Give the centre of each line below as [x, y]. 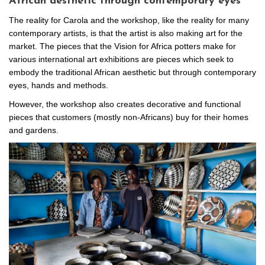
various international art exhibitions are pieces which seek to [121, 59]
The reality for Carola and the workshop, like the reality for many [129, 20]
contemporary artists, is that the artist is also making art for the [126, 33]
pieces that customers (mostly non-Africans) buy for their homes [129, 117]
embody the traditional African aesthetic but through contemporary [132, 72]
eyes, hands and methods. [59, 85]
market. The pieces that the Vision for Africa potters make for [122, 46]
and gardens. [34, 130]
